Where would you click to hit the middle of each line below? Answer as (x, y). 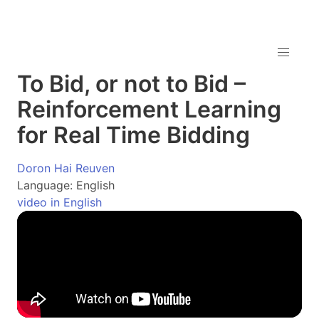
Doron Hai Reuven (66, 168)
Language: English (66, 185)
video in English (59, 202)
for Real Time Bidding (134, 135)
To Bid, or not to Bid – (131, 84)
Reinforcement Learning (149, 109)
